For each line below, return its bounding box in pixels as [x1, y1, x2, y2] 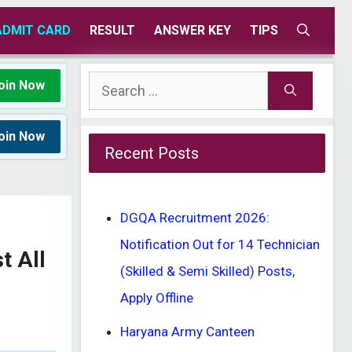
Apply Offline [120, 290, 193, 306]
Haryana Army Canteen [120, 323, 255, 339]
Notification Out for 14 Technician [120, 236, 320, 252]
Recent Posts [104, 144, 199, 163]
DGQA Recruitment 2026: [120, 210, 269, 225]
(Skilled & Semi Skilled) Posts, [120, 263, 295, 279]
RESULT [90, 23, 135, 38]
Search [88, 76, 129, 92]
